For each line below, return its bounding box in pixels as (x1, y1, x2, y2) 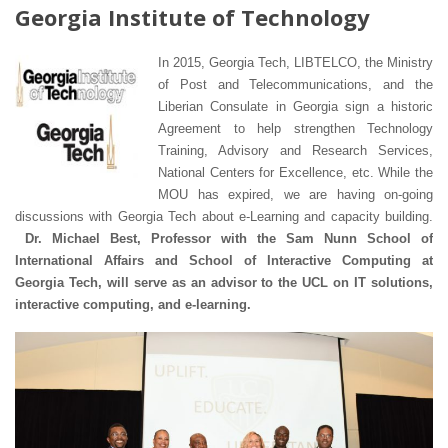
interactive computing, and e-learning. (15, 296, 251, 312)
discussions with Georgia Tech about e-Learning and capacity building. (15, 208, 433, 224)
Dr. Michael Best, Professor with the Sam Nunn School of (25, 230, 433, 246)
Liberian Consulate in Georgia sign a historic (158, 98, 433, 114)
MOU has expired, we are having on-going (158, 186, 433, 202)
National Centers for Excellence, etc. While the (158, 164, 433, 180)
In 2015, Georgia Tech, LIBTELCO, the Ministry (158, 54, 433, 70)
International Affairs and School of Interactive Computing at (15, 252, 433, 268)
